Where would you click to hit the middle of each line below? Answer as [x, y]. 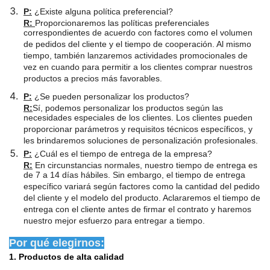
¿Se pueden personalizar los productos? [111, 96]
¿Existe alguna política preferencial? [102, 11]
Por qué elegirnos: [57, 243]
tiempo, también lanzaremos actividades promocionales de [136, 56]
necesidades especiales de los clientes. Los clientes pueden [138, 118]
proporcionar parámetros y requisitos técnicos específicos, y [138, 130]
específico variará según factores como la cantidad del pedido [142, 187]
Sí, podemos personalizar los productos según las [128, 108]
